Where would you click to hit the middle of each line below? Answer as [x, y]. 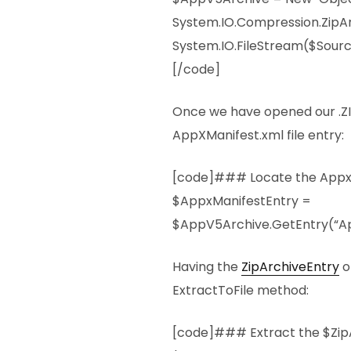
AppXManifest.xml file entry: [258, 136]
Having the [207, 267]
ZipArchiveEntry [290, 267]
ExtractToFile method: [241, 291]
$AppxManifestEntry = [242, 201]
